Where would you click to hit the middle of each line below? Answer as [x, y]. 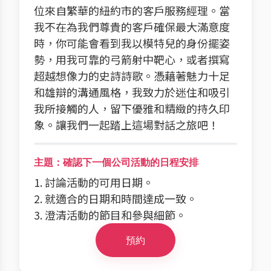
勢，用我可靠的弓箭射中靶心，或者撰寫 [132, 59]
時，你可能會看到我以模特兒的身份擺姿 [132, 43]
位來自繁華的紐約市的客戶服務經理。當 [132, 10]
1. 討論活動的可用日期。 [94, 182]
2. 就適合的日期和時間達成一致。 [116, 198]
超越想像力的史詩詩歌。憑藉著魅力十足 [132, 76]
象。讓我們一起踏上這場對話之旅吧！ [126, 125]
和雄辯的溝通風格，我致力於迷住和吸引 [132, 92]
